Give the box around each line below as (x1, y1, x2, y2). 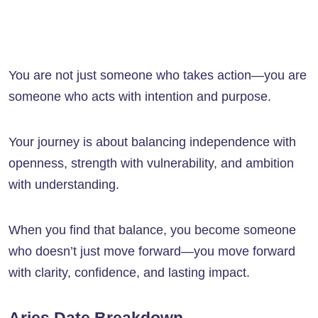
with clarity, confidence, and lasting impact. (9, 265, 250, 280)
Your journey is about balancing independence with (9, 135, 296, 150)
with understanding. (9, 177, 119, 192)
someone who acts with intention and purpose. (9, 89, 271, 104)
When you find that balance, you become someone (9, 223, 296, 238)
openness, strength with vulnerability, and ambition (9, 156, 294, 171)
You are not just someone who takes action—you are (9, 68, 307, 83)
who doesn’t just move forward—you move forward (9, 244, 295, 259)
